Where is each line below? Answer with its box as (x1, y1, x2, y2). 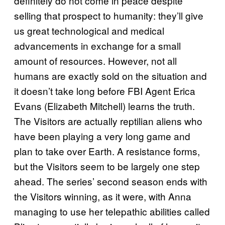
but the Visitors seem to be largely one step (14, 159, 200, 173)
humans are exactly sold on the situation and (14, 68, 207, 82)
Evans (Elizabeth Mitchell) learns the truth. (14, 98, 195, 113)
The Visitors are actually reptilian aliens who (14, 114, 202, 128)
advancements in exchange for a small (14, 38, 181, 52)
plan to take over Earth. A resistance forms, (14, 144, 200, 158)
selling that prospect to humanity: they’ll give (14, 8, 203, 22)
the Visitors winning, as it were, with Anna (14, 189, 191, 203)
